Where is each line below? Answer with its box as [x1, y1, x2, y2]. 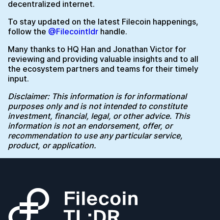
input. [8, 74, 29, 83]
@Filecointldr [48, 27, 98, 36]
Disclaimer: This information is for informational [8, 91, 187, 101]
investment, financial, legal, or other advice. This [8, 111, 190, 121]
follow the [8, 27, 48, 36]
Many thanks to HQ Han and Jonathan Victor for [8, 44, 186, 54]
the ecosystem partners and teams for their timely [8, 64, 198, 74]
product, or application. [8, 140, 96, 150]
